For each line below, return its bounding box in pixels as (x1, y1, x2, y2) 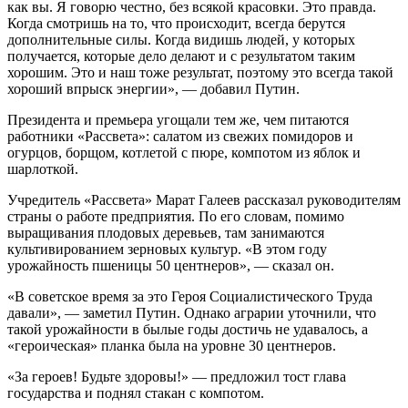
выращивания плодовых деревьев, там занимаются (7, 224, 324, 240)
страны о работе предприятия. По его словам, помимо (7, 208, 344, 224)
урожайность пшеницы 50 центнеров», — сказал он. (7, 257, 334, 273)
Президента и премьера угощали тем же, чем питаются (7, 111, 349, 127)
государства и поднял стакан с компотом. (7, 384, 264, 401)
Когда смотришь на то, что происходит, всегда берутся (7, 15, 345, 31)
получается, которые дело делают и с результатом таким (7, 47, 355, 64)
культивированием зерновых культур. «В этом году (7, 240, 327, 257)
